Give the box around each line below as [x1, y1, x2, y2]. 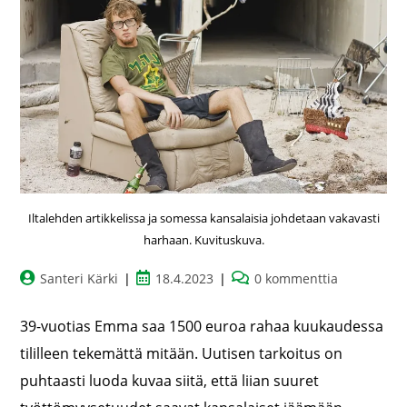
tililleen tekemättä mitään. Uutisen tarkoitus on [20, 343, 343, 364]
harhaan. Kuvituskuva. [143, 232, 264, 249]
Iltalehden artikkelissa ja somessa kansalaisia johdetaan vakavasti [27, 210, 380, 227]
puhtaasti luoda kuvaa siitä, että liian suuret [20, 371, 320, 392]
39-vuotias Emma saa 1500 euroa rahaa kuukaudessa [20, 316, 384, 337]
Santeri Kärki [40, 270, 119, 288]
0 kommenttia [254, 270, 339, 288]
